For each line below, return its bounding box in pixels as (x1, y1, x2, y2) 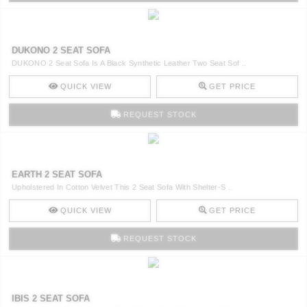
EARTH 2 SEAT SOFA (12, 169, 102, 180)
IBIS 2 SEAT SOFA (12, 293, 90, 304)
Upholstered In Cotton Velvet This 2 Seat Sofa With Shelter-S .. (12, 183, 233, 192)
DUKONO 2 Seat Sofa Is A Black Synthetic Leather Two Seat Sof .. (12, 59, 247, 68)
